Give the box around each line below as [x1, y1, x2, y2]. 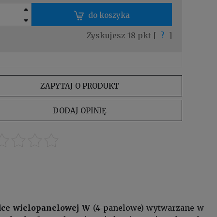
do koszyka [88, 10, 130, 20]
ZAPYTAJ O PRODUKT [40, 81, 119, 91]
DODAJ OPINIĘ [52, 106, 107, 115]
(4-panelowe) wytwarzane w [90, 202, 204, 213]
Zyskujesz [87, 30, 128, 40]
